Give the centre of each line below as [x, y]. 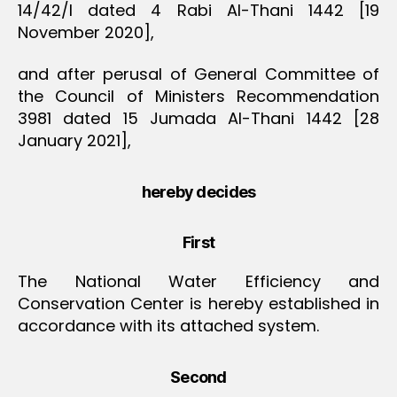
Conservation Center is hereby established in [198, 304]
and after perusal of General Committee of [198, 74]
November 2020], [86, 32]
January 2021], [74, 140]
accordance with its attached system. [168, 326]
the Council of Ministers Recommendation [198, 96]
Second [198, 377]
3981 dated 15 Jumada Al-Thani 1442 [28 [198, 118]
